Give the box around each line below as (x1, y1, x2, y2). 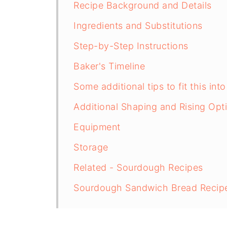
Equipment (73, 121, 121, 132)
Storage (73, 141, 108, 153)
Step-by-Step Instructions (73, 40, 188, 51)
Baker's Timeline (73, 60, 145, 71)
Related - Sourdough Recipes (73, 162, 203, 173)
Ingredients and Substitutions (73, 20, 203, 31)
